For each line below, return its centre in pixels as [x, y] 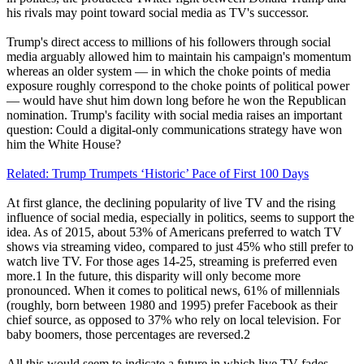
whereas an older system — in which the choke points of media [169, 71]
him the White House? [64, 144]
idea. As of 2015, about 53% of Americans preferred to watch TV [174, 232]
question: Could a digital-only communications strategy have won [174, 129]
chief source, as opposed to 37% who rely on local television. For [173, 319]
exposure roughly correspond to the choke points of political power [178, 85]
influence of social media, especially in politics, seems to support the [180, 217]
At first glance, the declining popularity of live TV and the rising [171, 202]
